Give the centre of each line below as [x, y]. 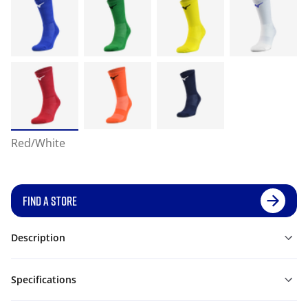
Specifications [44, 279]
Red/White [38, 143]
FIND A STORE [50, 201]
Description [38, 238]
